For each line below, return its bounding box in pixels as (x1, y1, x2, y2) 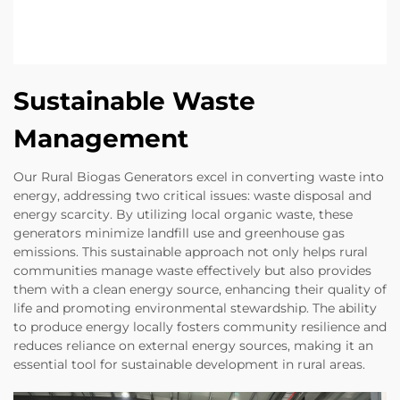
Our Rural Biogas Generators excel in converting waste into (13, 169, 384, 186)
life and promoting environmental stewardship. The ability (13, 300, 377, 317)
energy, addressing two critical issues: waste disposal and (13, 187, 371, 204)
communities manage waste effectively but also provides (13, 262, 371, 279)
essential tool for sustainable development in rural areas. (13, 356, 365, 373)
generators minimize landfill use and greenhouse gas (13, 225, 345, 242)
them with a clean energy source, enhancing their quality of (13, 281, 387, 298)
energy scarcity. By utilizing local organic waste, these (13, 206, 353, 223)
